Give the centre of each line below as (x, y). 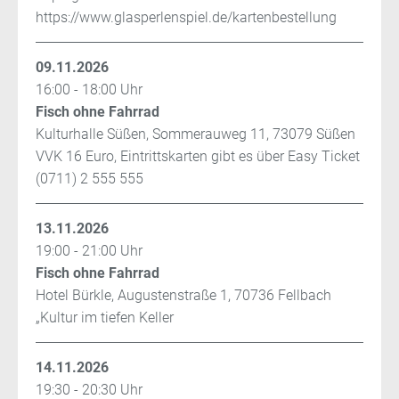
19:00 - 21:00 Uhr (89, 251)
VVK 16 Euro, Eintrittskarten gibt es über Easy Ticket (198, 157)
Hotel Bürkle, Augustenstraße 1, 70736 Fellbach (183, 296)
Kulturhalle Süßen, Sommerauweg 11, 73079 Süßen (195, 134)
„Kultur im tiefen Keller (105, 318)
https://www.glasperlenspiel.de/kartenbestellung (186, 18)
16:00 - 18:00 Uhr (89, 90)
